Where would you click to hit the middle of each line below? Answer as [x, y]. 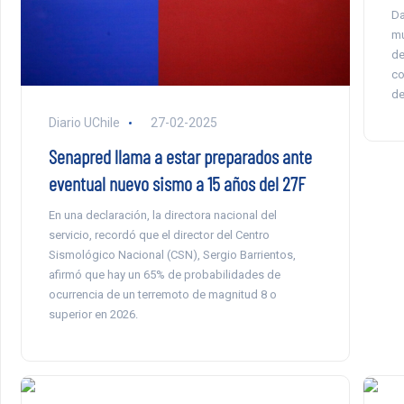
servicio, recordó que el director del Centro [159, 234]
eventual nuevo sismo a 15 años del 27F [177, 183]
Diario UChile [84, 122]
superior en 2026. [93, 314]
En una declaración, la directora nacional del [162, 215]
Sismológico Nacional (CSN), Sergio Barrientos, [172, 254]
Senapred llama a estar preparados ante [180, 156]
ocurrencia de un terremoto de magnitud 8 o [162, 294]
